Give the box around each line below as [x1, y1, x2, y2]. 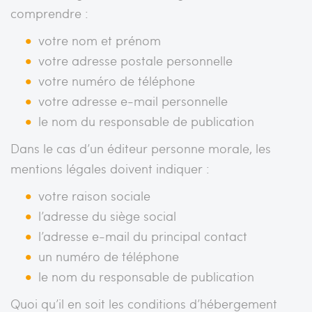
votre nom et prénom [38, 31, 161, 49]
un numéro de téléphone [38, 247, 179, 265]
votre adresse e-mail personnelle [38, 91, 228, 109]
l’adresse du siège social [38, 206, 176, 224]
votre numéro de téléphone [38, 71, 195, 89]
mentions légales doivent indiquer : [10, 159, 210, 177]
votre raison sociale [38, 186, 150, 204]
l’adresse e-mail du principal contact [38, 226, 247, 244]
